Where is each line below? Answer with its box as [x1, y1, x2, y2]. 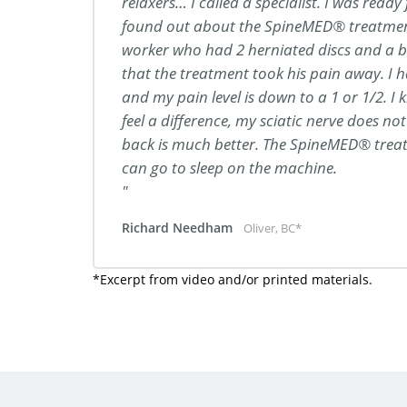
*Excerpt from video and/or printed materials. [93, 271, 372, 288]
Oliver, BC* [243, 221, 302, 236]
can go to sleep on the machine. [122, 157, 337, 178]
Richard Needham [122, 219, 236, 236]
